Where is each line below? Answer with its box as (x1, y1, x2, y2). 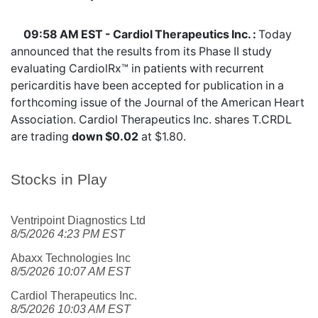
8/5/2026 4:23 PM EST (11, 228, 125, 240)
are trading (11, 129, 72, 143)
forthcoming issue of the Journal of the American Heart (11, 95, 305, 109)
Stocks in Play (11, 171, 107, 187)
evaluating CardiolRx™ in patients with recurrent (11, 61, 264, 75)
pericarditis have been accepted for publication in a (11, 78, 284, 92)
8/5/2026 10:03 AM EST (11, 303, 131, 315)
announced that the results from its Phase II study (11, 44, 272, 58)
